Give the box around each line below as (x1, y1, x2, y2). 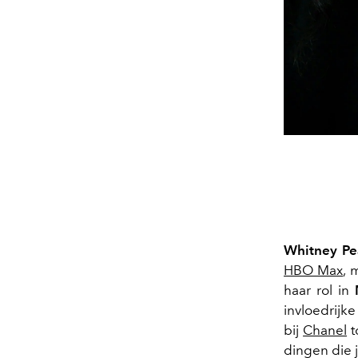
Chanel (303, 321, 348, 338)
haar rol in (284, 281, 356, 298)
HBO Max (284, 261, 344, 278)
